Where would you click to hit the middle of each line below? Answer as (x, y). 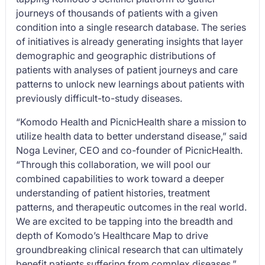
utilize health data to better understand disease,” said (132, 136)
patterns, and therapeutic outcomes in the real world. (132, 207)
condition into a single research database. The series (131, 27)
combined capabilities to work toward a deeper (120, 179)
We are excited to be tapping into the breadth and (125, 221)
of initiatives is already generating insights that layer (130, 41)
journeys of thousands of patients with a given (117, 13)
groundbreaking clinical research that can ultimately (130, 250)
